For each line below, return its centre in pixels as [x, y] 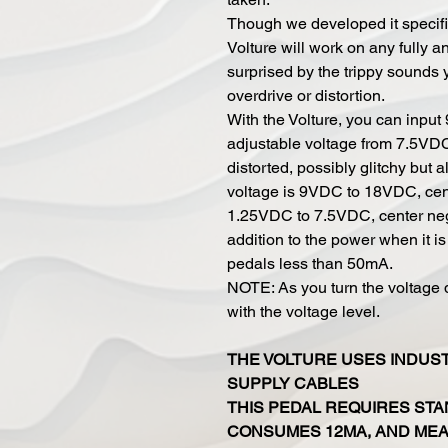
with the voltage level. [305, 311]
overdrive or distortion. [306, 95]
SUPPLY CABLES [293, 383]
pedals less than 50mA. [310, 263]
